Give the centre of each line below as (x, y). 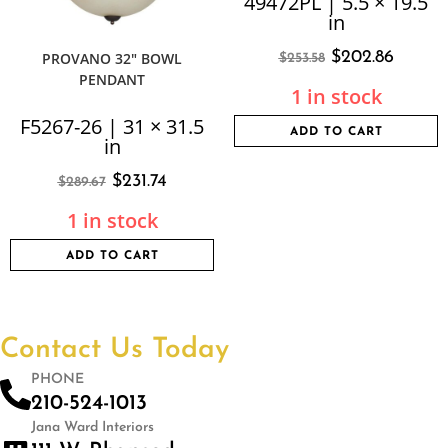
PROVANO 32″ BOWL (112, 58)
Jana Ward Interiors (92, 427)
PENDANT (112, 79)
